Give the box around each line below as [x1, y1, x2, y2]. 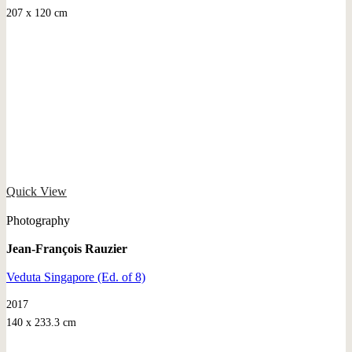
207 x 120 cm [6, 6, 68, 19]
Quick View [6, 184, 67, 198]
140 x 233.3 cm [6, 316, 76, 328]
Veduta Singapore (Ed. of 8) [6, 269, 145, 284]
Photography [6, 213, 70, 227]
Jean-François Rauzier [6, 241, 127, 255]
